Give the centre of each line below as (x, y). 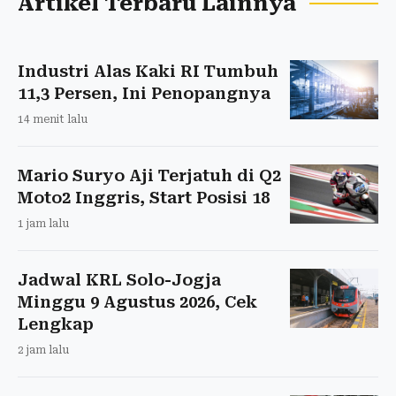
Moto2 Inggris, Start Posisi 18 (144, 197)
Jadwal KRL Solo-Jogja (119, 279)
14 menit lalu (53, 119)
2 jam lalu (43, 350)
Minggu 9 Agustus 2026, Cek (137, 301)
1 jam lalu (43, 223)
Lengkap (56, 324)
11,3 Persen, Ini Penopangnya (144, 93)
